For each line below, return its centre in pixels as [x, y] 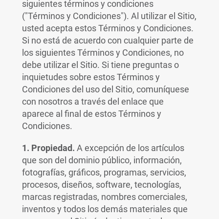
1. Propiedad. [49, 148]
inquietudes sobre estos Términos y [91, 77]
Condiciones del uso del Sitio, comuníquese [105, 89]
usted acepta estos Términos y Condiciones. [108, 28]
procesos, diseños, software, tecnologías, [101, 185]
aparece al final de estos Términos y [91, 114]
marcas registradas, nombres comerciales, [104, 197]
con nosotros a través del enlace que [93, 101]
